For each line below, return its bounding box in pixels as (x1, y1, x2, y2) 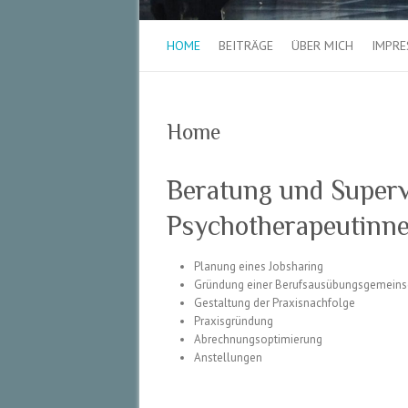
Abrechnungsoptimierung (194, 331, 322, 348)
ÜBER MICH (291, 37, 353, 55)
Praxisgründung (194, 313, 273, 330)
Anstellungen (194, 350, 262, 366)
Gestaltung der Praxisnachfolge (194, 295, 355, 311)
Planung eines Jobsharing (194, 259, 323, 275)
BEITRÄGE (219, 37, 273, 55)
